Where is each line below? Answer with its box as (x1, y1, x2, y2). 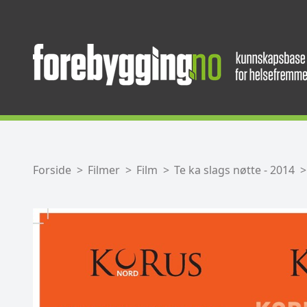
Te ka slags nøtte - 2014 (174, 162, 295, 177)
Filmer (88, 162, 120, 177)
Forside (33, 162, 71, 177)
